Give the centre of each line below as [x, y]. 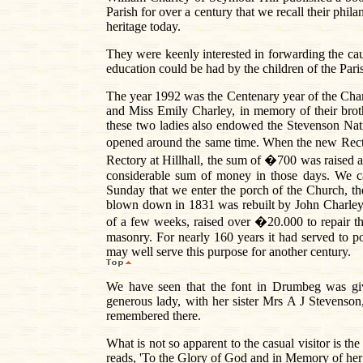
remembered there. [154, 316]
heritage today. [143, 27]
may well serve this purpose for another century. [228, 252]
